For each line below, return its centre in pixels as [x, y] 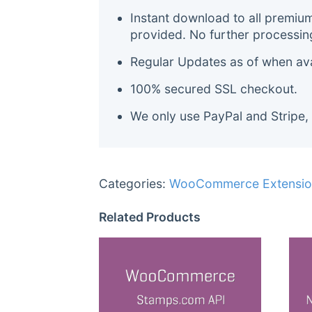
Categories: [134, 183]
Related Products [150, 217]
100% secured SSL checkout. [214, 89]
